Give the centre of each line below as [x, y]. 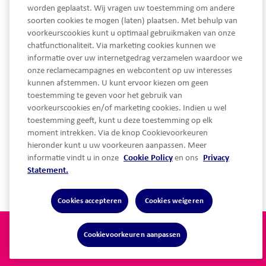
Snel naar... [45, 165]
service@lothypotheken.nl [90, 88]
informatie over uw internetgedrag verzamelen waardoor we [135, 58]
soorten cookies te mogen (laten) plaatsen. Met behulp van [132, 21]
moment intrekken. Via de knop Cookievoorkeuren [118, 133]
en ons [186, 158]
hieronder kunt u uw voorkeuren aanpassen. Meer [117, 146]
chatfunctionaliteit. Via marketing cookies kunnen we [121, 46]
